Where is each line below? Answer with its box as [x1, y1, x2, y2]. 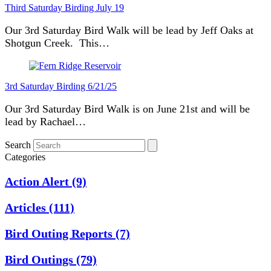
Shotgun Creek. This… [5, 36, 109, 49]
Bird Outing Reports [5, 226, 116, 240]
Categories [5, 151, 45, 162]
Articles [5, 200, 49, 214]
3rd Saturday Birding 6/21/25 [5, 80, 117, 91]
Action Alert [5, 174, 72, 188]
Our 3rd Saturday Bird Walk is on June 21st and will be [5, 102, 250, 115]
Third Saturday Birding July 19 [5, 2, 124, 13]
